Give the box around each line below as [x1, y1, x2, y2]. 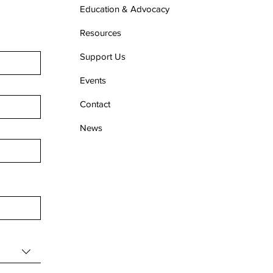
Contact [80, 99, 111, 109]
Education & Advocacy [80, 4, 170, 14]
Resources [80, 27, 122, 38]
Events [80, 75, 107, 85]
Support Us [80, 51, 126, 62]
